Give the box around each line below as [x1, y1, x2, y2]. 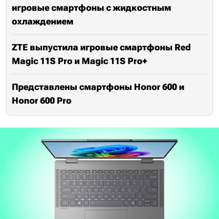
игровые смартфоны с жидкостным [12, 2, 171, 13]
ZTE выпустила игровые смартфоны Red [12, 42, 191, 53]
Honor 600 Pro [12, 95, 71, 106]
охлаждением [12, 16, 73, 27]
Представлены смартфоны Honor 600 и [12, 82, 184, 92]
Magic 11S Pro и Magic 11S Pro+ [12, 56, 147, 66]
